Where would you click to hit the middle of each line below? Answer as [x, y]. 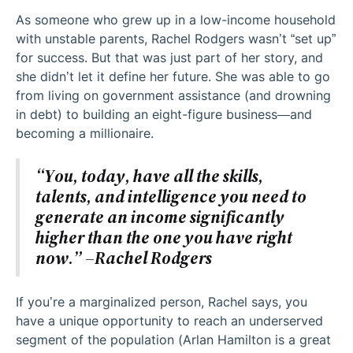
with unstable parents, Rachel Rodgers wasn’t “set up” [176, 39]
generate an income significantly [160, 217]
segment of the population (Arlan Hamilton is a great [173, 340]
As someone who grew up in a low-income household [176, 20]
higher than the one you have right [164, 238]
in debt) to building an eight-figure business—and [164, 115]
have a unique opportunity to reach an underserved [169, 321]
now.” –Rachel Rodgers [124, 258]
